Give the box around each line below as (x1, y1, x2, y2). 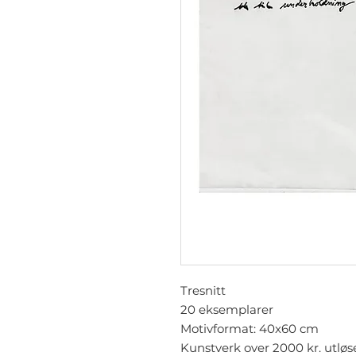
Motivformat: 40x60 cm (180, 320, 319, 336)
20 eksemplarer (180, 301, 273, 317)
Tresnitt (180, 282, 226, 298)
